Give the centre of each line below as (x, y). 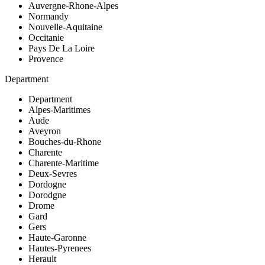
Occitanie (46, 37)
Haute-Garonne (57, 237)
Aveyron (45, 131)
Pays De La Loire (62, 48)
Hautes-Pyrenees (60, 248)
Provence (46, 59)
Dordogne (47, 184)
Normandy (49, 16)
